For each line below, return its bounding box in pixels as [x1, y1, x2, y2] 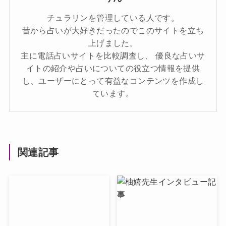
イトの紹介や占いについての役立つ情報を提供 [26, 64, 200, 73]
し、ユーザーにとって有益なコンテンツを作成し [22, 76, 204, 86]
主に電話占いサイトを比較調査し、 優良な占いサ [21, 51, 205, 61]
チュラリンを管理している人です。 [46, 13, 180, 23]
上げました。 [88, 38, 138, 48]
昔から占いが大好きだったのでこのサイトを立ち [22, 26, 204, 35]
